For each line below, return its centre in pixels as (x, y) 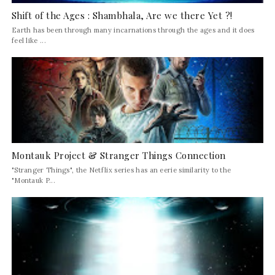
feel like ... (29, 40)
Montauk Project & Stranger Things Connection (118, 155)
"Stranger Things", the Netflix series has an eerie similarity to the (121, 170)
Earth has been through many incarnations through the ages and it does (133, 30)
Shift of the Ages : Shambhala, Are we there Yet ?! (122, 15)
